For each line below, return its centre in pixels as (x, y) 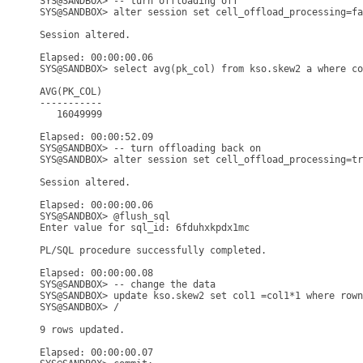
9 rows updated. (82, 330)
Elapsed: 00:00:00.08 (96, 273)
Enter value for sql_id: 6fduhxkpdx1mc (145, 228)
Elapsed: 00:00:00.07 (96, 352)
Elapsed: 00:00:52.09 (96, 137)
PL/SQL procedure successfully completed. (153, 250)
